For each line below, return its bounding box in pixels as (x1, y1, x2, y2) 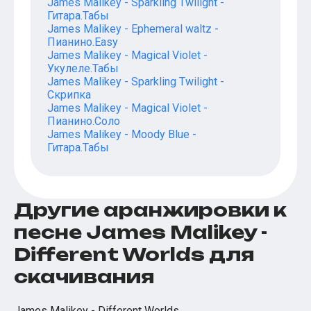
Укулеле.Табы (47, 62, 119, 76)
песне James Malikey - (14, 221, 267, 244)
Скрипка (47, 88, 91, 102)
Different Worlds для (14, 243, 254, 266)
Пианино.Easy (47, 35, 118, 49)
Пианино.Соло (47, 115, 120, 128)
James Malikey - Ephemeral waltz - (47, 22, 219, 36)
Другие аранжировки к (14, 199, 287, 221)
